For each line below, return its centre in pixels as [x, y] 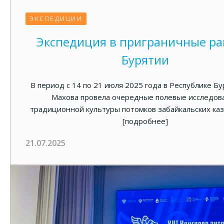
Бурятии [145, 60]
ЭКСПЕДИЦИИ [56, 19]
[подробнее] [145, 121]
